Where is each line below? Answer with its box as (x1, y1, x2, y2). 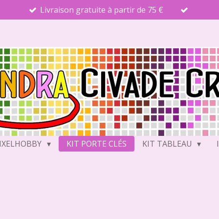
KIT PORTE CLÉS (66, 138, 127, 149)
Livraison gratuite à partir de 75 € (40, 4, 163, 15)
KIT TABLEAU (142, 138, 194, 149)
